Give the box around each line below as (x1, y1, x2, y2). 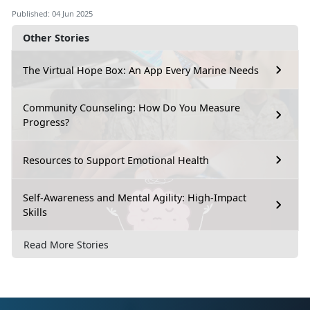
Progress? (23, 116, 69, 129)
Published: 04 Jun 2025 (12, 8, 93, 19)
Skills (23, 206, 47, 219)
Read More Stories (24, 238, 109, 252)
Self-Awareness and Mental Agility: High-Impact (23, 191, 246, 205)
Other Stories (23, 31, 89, 45)
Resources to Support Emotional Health (23, 153, 209, 167)
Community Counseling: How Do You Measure (23, 101, 240, 115)
